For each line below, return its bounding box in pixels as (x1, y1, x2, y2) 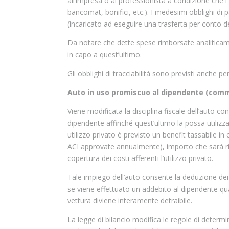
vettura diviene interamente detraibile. (67, 196, 192, 205)
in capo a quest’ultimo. (67, 50, 142, 59)
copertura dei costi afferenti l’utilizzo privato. (67, 153, 213, 163)
